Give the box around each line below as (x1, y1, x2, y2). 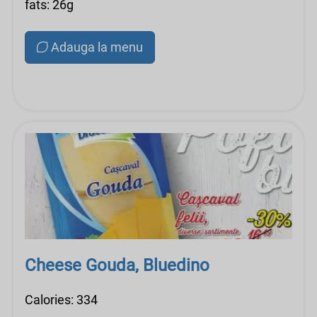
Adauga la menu (51, 40, 143, 54)
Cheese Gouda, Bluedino (25, 255, 209, 275)
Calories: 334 (25, 292, 98, 307)
